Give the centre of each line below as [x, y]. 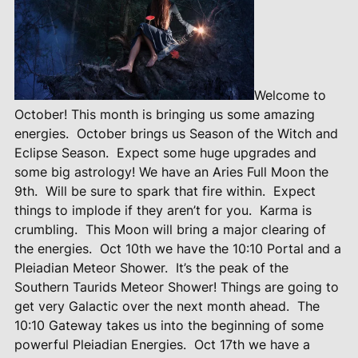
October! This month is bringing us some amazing [164, 115]
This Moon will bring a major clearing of [205, 230]
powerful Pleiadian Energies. [100, 345]
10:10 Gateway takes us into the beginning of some [169, 326]
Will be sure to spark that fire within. [155, 191]
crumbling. [46, 230]
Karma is [285, 211]
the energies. [53, 249]
